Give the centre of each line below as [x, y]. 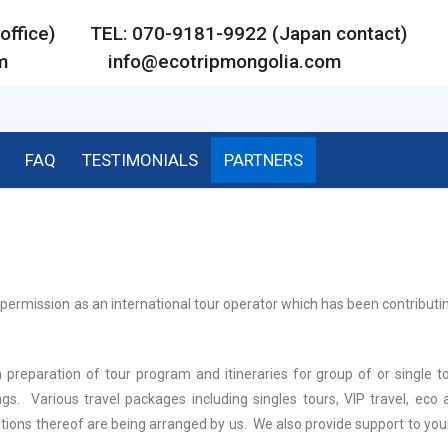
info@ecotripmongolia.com [224, 61]
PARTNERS [263, 160]
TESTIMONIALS [140, 160]
